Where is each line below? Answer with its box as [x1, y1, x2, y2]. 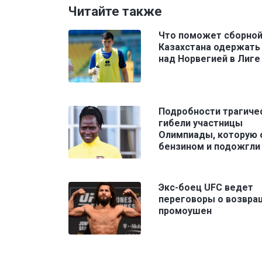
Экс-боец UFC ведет [158, 181, 253, 193]
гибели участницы [158, 117, 243, 129]
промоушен [158, 205, 212, 216]
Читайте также [68, 4, 162, 19]
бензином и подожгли [158, 140, 260, 152]
